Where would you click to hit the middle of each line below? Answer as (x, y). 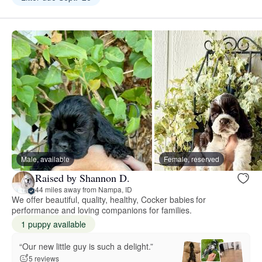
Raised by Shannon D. (82, 177)
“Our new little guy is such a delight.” (86, 246)
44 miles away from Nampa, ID (84, 189)
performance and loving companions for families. (102, 210)
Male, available (45, 159)
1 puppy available (54, 224)
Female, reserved (192, 159)
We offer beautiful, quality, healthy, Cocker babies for (109, 200)
